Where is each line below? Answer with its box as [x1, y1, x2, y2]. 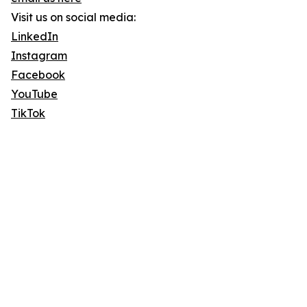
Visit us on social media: [11, 10, 136, 25]
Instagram [11, 49, 67, 63]
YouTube [11, 87, 58, 101]
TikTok [11, 106, 45, 121]
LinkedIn [11, 29, 58, 44]
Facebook [11, 68, 65, 82]
